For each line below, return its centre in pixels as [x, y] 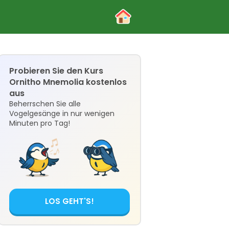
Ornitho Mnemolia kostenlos [68, 82]
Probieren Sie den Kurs [56, 71]
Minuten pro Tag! [40, 123]
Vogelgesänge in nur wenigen [62, 113]
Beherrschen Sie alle [45, 104]
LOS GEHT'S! [70, 201]
